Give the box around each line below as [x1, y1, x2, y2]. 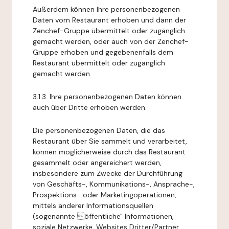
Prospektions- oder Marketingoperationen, [33, 190, 176, 199]
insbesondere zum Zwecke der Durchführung [33, 169, 182, 178]
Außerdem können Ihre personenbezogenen [33, 5, 180, 14]
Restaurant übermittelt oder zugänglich [33, 58, 165, 67]
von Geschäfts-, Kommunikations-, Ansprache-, [33, 179, 195, 189]
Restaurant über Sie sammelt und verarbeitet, [33, 136, 187, 146]
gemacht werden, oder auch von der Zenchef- [33, 37, 189, 46]
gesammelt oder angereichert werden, [33, 158, 162, 167]
